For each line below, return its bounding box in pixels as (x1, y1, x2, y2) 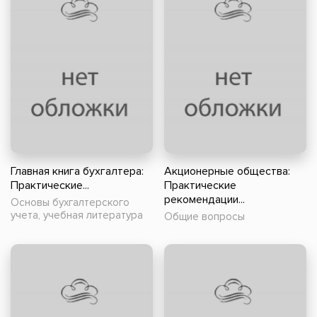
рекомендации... (164, 192, 245, 207)
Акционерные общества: (164, 164, 290, 179)
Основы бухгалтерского (11, 196, 129, 209)
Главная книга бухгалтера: (11, 164, 144, 179)
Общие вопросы (164, 210, 245, 224)
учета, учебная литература (11, 209, 143, 222)
